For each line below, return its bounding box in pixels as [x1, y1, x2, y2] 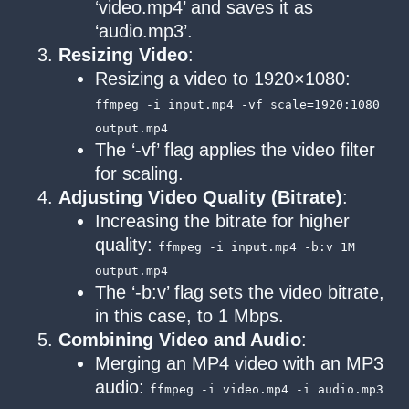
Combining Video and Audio [58, 329, 301, 350]
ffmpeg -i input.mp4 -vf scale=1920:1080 [95, 97, 380, 111]
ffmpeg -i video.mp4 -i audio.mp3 [150, 382, 383, 396]
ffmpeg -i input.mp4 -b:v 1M [158, 239, 355, 254]
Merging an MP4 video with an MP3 [95, 352, 383, 373]
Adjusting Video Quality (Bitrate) [58, 186, 342, 207]
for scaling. [95, 163, 184, 184]
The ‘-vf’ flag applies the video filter [95, 139, 375, 160]
